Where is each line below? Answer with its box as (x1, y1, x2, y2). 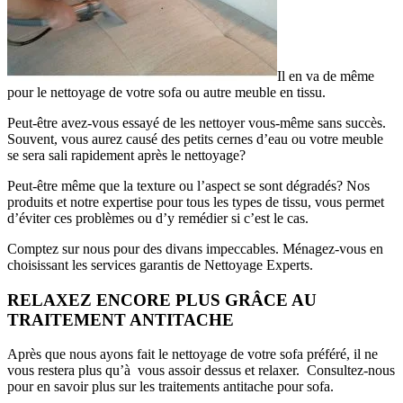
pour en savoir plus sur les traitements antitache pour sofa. (7, 379, 334, 395)
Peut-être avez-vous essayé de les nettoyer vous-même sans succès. (7, 115, 386, 130)
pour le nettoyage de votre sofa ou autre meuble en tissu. (7, 85, 326, 100)
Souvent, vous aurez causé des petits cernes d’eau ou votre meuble (7, 131, 383, 147)
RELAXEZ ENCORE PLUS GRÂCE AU (7, 290, 317, 309)
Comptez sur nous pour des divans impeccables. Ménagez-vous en (7, 241, 383, 256)
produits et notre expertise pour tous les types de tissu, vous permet (7, 194, 384, 210)
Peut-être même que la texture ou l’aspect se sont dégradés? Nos (7, 178, 370, 193)
